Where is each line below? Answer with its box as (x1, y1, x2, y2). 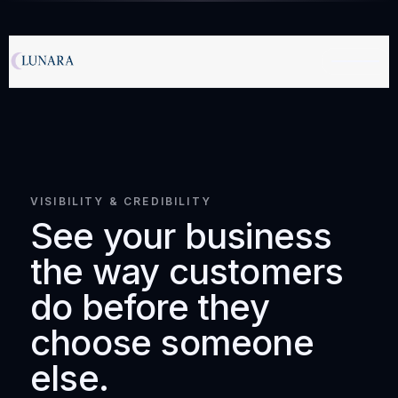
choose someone (30, 321, 314, 364)
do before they (30, 285, 269, 329)
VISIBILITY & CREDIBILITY (30, 195, 211, 208)
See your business (30, 214, 332, 258)
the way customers (30, 250, 344, 293)
